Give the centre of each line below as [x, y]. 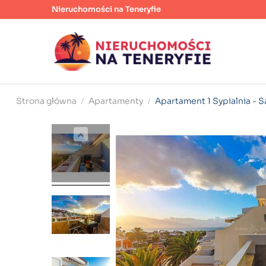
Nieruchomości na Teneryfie [106, 9]
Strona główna [46, 101]
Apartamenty [116, 101]
